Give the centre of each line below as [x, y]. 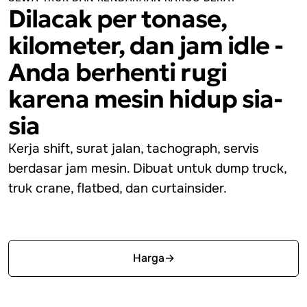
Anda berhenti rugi [118, 72]
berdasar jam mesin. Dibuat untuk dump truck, [147, 168]
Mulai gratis [148, 221]
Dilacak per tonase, [118, 19]
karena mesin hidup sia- [146, 99]
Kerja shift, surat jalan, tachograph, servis [134, 148]
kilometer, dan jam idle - [146, 45]
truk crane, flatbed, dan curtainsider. [118, 188]
